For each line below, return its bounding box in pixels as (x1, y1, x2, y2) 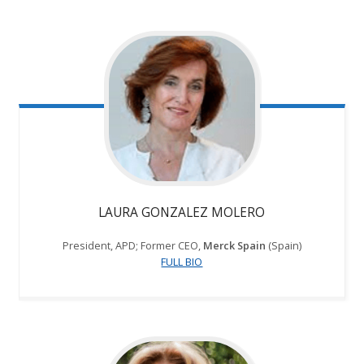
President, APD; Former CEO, (62, 238, 203, 253)
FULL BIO (161, 254, 203, 270)
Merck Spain (202, 238, 266, 253)
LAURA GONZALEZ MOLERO (98, 203, 266, 222)
